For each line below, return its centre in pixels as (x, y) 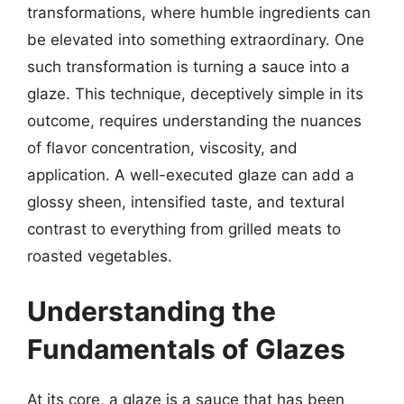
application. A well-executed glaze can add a (191, 174)
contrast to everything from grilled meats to (184, 229)
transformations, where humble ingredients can (199, 12)
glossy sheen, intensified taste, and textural (186, 202)
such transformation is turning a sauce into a (188, 66)
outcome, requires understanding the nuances (194, 120)
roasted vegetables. (100, 256)
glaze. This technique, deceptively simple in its (195, 93)
